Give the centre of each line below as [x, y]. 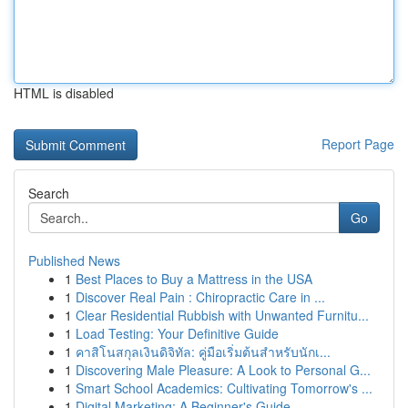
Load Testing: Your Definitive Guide [177, 333]
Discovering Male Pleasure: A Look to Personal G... [223, 370]
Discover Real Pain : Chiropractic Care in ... [200, 297]
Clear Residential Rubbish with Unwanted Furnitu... [222, 315]
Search [49, 193]
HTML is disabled [64, 93]
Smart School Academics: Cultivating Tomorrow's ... [224, 388]
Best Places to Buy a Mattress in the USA [194, 279]
